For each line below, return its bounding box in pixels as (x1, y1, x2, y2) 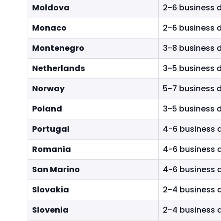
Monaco (32, 22, 67, 34)
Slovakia (32, 184, 69, 195)
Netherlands (32, 63, 85, 74)
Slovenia (32, 204, 69, 216)
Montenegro (32, 42, 84, 54)
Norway (32, 83, 65, 94)
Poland (32, 103, 62, 114)
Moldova (32, 2, 70, 13)
